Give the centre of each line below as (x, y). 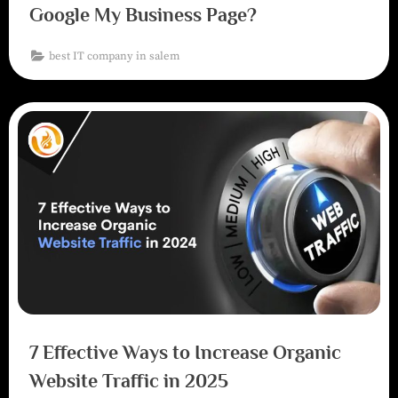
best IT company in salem (115, 56)
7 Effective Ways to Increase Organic (185, 352)
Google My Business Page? (143, 14)
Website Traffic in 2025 (128, 380)
